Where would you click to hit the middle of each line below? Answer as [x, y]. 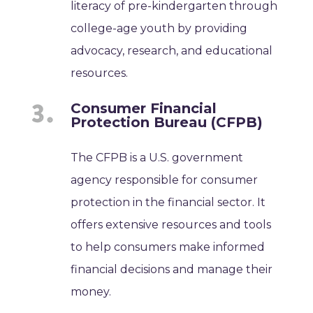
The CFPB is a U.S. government [157, 157]
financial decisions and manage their [172, 269]
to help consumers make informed [168, 247]
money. [91, 291]
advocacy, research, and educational [172, 50]
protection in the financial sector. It [168, 202]
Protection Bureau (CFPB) [167, 122]
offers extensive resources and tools [171, 224]
